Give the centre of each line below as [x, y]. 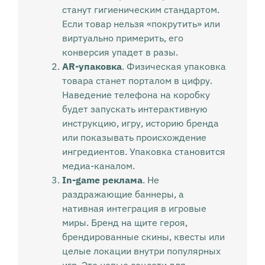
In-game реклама [102, 180]
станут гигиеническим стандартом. [140, 10]
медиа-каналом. [98, 166]
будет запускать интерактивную [135, 109]
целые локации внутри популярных [141, 251]
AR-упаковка [92, 67]
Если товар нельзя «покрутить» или [141, 24]
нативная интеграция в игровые [134, 209]
